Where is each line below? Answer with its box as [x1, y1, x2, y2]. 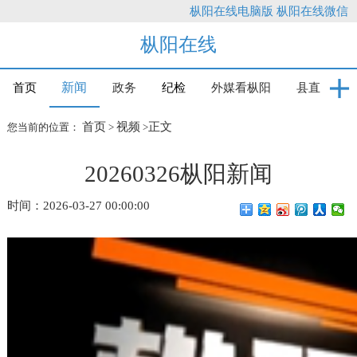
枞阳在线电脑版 [190, 5, 274, 18]
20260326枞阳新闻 [84, 161, 273, 187]
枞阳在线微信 [277, 5, 349, 18]
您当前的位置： [6, 121, 82, 134]
